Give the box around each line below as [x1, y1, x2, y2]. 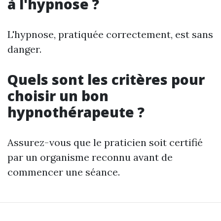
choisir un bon [7, 86, 109, 105]
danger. [7, 42, 41, 55]
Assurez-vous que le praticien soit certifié [7, 136, 203, 148]
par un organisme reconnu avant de [7, 150, 173, 163]
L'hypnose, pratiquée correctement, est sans [7, 28, 213, 40]
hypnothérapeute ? [7, 102, 145, 121]
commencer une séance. [7, 165, 120, 178]
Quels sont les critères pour [7, 70, 205, 89]
